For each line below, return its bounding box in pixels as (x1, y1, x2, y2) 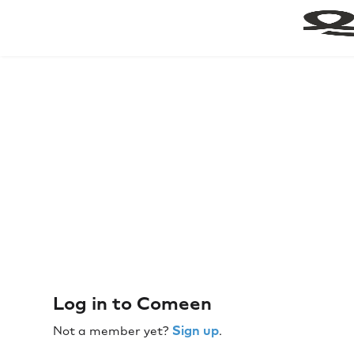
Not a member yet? (53, 323, 173, 338)
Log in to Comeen (53, 292, 213, 315)
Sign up (172, 322, 220, 338)
